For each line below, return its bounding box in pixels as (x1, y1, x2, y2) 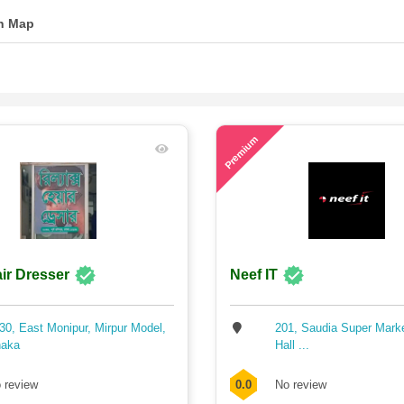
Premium (222, 133, 261, 170)
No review (275, 377, 326, 391)
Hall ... (275, 337, 309, 352)
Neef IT (230, 267, 278, 283)
